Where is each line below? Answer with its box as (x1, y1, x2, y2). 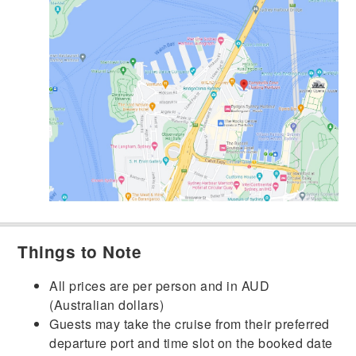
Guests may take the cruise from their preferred (49, 314, 330, 333)
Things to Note (17, 239, 142, 263)
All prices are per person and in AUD (49, 276, 270, 295)
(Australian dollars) (49, 295, 164, 314)
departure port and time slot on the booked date (49, 333, 333, 352)
